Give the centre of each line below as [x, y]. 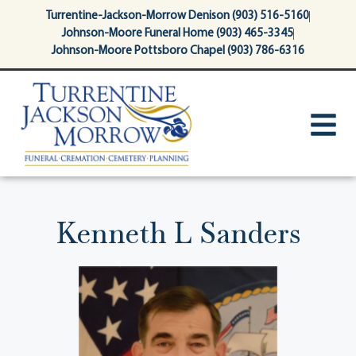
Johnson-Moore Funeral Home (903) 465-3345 [178, 34]
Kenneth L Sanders [178, 234]
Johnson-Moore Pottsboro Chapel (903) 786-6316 [178, 51]
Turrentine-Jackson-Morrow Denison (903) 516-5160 [178, 16]
